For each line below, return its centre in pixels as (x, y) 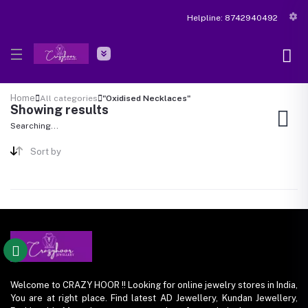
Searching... (34, 126)
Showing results (59, 110)
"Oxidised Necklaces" (146, 98)
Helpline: (205, 18)
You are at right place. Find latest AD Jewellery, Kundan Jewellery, (154, 298)
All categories (69, 98)
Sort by (45, 151)
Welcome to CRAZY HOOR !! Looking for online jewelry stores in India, (154, 285)
